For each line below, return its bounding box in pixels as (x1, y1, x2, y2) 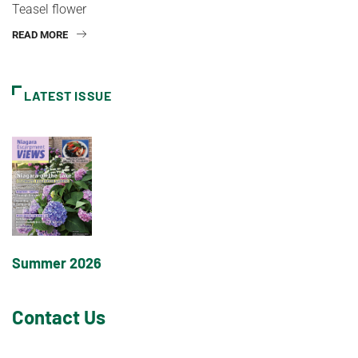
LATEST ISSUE (24, 87, 112, 103)
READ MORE (12, 28, 68, 41)
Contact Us (12, 304, 105, 328)
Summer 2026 (12, 253, 101, 272)
